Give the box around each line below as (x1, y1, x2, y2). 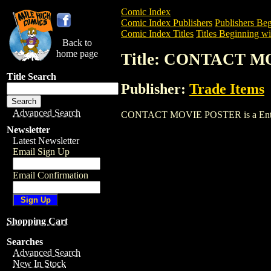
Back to (62, 38, 92, 48)
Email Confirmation (13, 170, 88, 180)
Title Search (7, 71, 56, 82)
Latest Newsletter (13, 135, 79, 146)
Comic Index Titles (121, 28, 194, 39)
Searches (7, 237, 43, 247)
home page (56, 48, 98, 59)
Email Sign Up (13, 146, 70, 157)
